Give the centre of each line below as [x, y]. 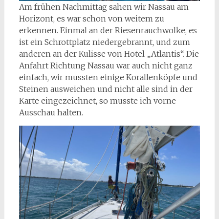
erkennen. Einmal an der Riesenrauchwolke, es [108, 30]
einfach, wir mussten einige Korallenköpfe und [108, 77]
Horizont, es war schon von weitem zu [91, 18]
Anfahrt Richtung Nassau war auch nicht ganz [106, 65]
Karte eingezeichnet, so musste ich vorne [97, 100]
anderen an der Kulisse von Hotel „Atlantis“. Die [109, 54]
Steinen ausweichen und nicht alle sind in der [106, 89]
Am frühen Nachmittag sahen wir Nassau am [104, 7]
